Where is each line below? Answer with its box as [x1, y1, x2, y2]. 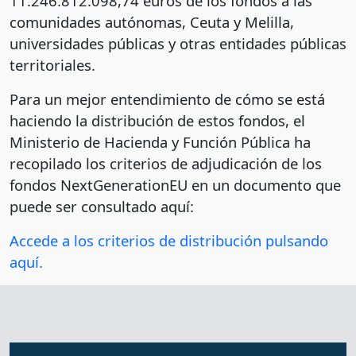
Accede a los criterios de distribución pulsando [10, 230, 328, 251]
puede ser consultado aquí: [10, 196, 194, 217]
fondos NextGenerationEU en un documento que [10, 175, 341, 195]
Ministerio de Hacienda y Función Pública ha [10, 132, 311, 153]
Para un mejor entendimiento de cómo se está [10, 89, 325, 110]
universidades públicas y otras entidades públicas [10, 33, 346, 54]
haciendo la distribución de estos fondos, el [10, 110, 305, 131]
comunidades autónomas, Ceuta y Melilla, [10, 12, 294, 33]
